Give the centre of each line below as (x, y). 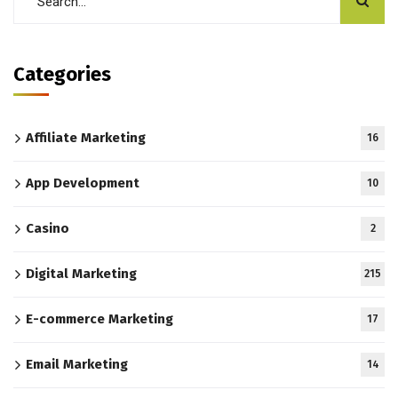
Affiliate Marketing (86, 138)
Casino (48, 229)
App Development (83, 183)
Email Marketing (77, 365)
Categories (62, 75)
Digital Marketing (81, 274)
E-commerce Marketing (99, 319)
